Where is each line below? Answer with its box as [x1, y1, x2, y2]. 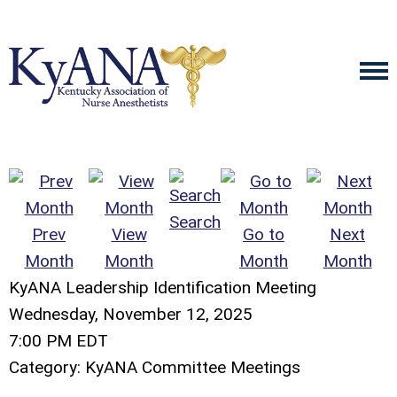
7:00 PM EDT [9, 331, 108, 351]
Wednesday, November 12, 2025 [9, 304, 253, 324]
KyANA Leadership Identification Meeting [9, 277, 316, 298]
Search [169, 212, 221, 232]
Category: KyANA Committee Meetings [9, 357, 300, 378]
